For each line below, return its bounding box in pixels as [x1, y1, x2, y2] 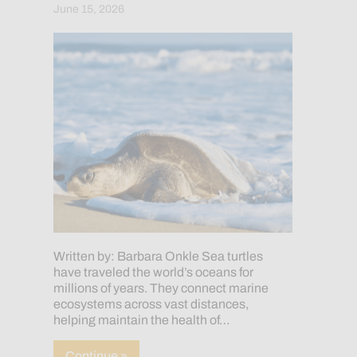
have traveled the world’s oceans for [53, 265, 253, 280]
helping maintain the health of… [53, 313, 230, 328]
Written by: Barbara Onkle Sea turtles [53, 249, 263, 264]
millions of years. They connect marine [53, 281, 269, 296]
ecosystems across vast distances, [53, 297, 249, 312]
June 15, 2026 [53, 2, 124, 15]
